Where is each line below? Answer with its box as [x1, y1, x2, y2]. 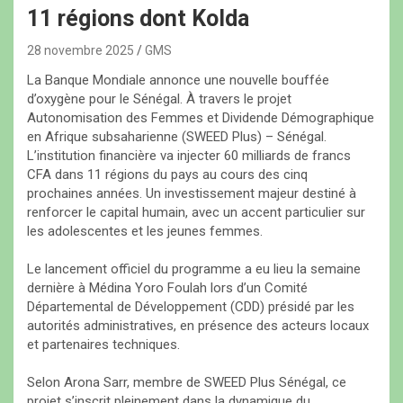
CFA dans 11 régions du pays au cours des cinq [27, 166, 308, 184]
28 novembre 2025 [27, 43, 134, 58]
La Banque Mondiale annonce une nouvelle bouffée [27, 72, 329, 89]
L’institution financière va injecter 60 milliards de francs [27, 148, 351, 165]
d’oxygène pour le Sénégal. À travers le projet [27, 91, 291, 108]
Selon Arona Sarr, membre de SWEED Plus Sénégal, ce [27, 374, 346, 391]
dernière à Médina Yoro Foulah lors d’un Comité [27, 280, 308, 297]
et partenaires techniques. [27, 336, 180, 354]
